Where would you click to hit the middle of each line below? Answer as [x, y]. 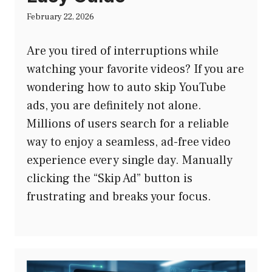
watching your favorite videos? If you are [135, 69]
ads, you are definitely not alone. [114, 105]
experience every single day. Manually [130, 160]
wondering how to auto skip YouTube [126, 87]
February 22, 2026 [60, 17]
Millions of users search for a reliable [128, 124]
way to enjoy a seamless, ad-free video [129, 142]
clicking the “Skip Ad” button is [110, 178]
